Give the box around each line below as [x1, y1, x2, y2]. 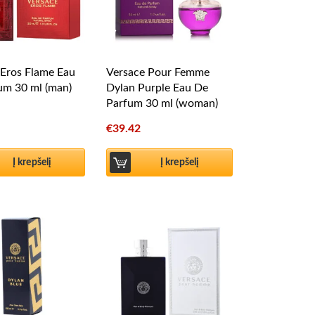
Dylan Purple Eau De [106, 82, 208, 94]
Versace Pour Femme [106, 67, 210, 78]
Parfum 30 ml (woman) [106, 98, 218, 109]
